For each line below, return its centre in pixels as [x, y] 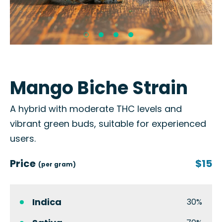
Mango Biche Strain [99, 88]
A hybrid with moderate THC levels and [96, 109]
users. [23, 139]
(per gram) [57, 164]
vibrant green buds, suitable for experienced [108, 124]
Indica [47, 202]
